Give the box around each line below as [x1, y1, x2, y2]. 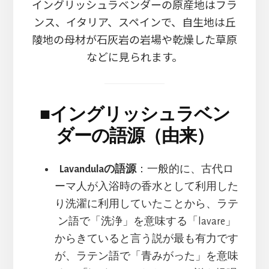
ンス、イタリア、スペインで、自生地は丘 [33, 13, 236, 29]
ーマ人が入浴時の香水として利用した [55, 181, 238, 192]
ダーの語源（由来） [55, 125, 214, 145]
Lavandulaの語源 [59, 163, 136, 175]
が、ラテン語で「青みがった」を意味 [55, 250, 238, 262]
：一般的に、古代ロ [136, 163, 234, 175]
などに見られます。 [86, 48, 183, 64]
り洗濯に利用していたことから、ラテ [55, 198, 238, 210]
